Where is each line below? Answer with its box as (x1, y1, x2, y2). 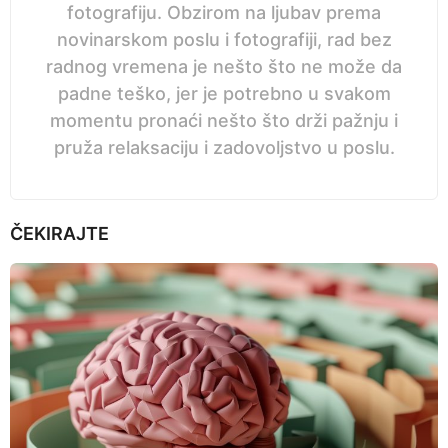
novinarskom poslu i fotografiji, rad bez (56, 28, 392, 50)
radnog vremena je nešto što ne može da (46, 55, 402, 77)
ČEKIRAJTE (10, 222, 109, 244)
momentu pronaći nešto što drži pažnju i (50, 109, 398, 131)
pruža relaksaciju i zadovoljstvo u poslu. (53, 136, 395, 158)
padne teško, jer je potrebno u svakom (57, 82, 391, 104)
